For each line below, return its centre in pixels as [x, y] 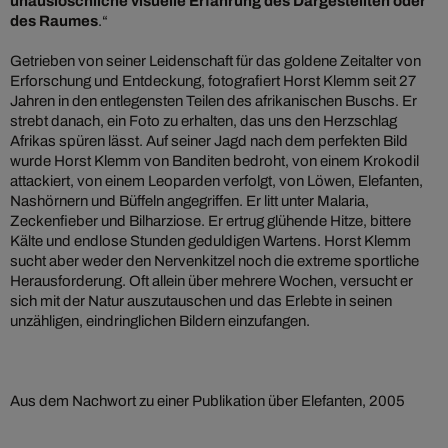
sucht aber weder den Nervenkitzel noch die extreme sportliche [214, 260]
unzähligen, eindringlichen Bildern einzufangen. [160, 320]
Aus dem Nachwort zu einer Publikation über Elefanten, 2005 [207, 400]
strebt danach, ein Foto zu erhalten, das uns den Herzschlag [203, 120]
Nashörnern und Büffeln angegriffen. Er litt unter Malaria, [189, 200]
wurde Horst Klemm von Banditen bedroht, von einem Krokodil [214, 160]
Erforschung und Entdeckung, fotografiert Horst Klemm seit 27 [213, 80]
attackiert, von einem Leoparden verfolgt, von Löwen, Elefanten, [216, 180]
